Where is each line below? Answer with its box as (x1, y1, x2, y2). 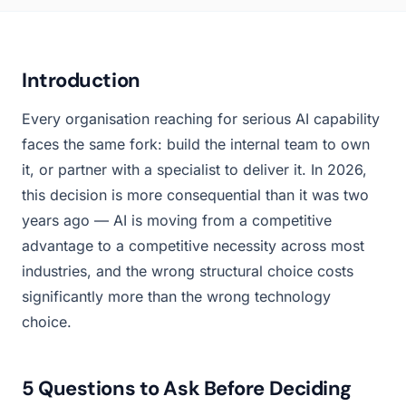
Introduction (22, 66, 140, 93)
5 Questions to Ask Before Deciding (22, 374, 353, 401)
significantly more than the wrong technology (22, 286, 331, 305)
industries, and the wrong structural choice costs (22, 261, 353, 280)
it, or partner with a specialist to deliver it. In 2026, (22, 159, 367, 179)
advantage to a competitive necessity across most (22, 236, 364, 255)
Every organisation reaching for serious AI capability (22, 109, 380, 128)
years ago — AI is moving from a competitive (22, 210, 332, 229)
